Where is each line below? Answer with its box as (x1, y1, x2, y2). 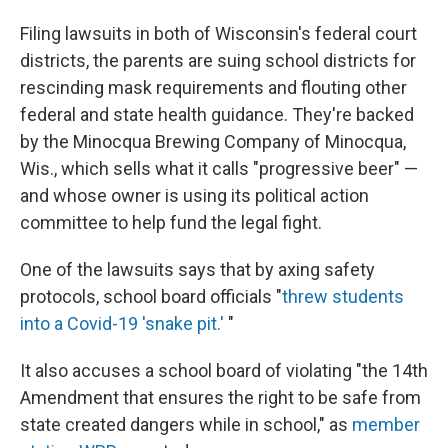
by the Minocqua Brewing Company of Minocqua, (20, 131, 406, 152)
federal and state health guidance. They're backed (20, 104, 414, 125)
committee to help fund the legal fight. (20, 212, 322, 233)
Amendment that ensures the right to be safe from (20, 387, 421, 408)
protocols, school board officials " (20, 286, 282, 307)
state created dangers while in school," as (20, 414, 352, 435)
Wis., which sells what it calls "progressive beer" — (20, 158, 418, 179)
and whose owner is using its (20, 185, 251, 206)
